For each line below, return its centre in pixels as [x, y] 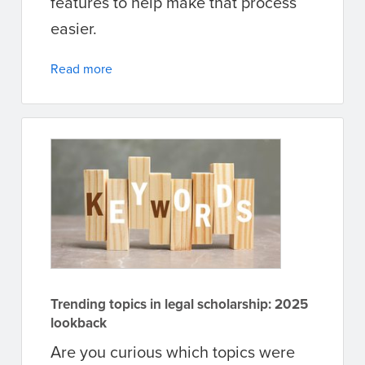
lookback [79, 323]
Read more [81, 69]
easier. [74, 29]
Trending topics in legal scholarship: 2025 [179, 304]
